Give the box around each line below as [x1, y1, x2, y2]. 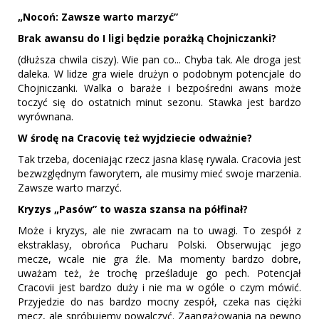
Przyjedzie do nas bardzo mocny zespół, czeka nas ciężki [18, 295, 301, 309]
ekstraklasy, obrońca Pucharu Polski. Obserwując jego [18, 238, 301, 252]
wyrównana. [18, 110, 76, 124]
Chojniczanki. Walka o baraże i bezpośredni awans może [18, 81, 301, 95]
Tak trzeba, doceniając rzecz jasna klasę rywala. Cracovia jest [18, 152, 301, 167]
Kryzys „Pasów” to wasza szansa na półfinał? [18, 202, 248, 216]
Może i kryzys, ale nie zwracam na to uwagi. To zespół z [18, 224, 301, 238]
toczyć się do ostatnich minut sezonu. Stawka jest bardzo [18, 95, 301, 110]
